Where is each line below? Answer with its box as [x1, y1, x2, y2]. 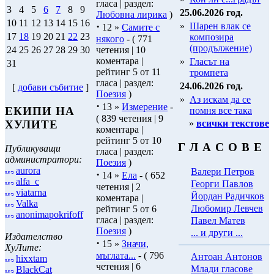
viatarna [16, 187, 46, 198]
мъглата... [96, 250, 136, 261]
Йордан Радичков [191, 190, 264, 201]
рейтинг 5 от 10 [96, 135, 161, 146]
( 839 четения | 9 [96, 113, 163, 124]
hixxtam [16, 253, 47, 264]
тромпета [190, 67, 228, 78]
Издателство [5, 231, 62, 242]
